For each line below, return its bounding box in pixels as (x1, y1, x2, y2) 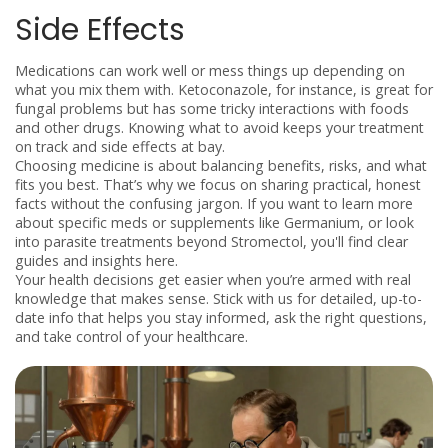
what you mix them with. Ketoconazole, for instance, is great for (15, 80, 433, 99)
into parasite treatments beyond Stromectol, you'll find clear (15, 232, 408, 251)
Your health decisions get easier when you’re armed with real (15, 270, 411, 289)
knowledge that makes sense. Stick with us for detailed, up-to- (15, 289, 422, 308)
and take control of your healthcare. (15, 327, 248, 346)
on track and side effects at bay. (15, 137, 225, 156)
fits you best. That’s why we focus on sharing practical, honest (15, 175, 421, 194)
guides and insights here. (15, 251, 178, 270)
